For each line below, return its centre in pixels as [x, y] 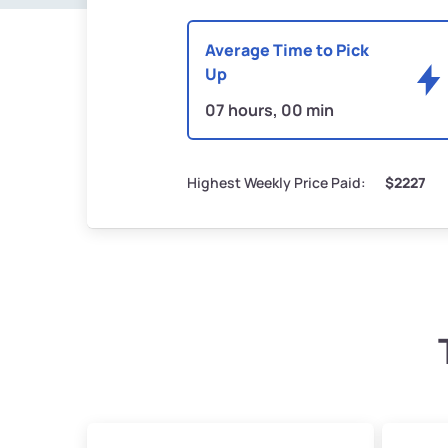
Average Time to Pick [287, 50]
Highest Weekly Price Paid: [276, 183]
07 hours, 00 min [269, 110]
